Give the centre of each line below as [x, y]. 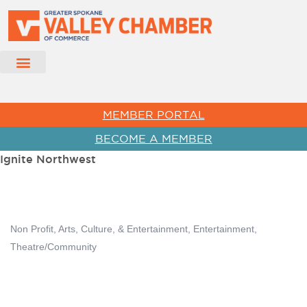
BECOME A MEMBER [153, 139]
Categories [36, 240]
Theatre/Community [53, 247]
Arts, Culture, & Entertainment [123, 230]
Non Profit [32, 230]
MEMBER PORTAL [153, 115]
